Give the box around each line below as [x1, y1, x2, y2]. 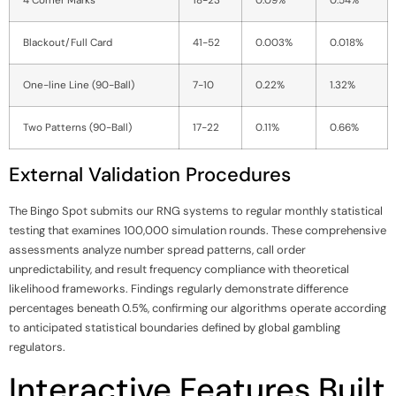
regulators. [9, 339, 65, 354]
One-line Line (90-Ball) [23, 77, 134, 92]
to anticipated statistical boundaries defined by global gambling [9, 319, 340, 335]
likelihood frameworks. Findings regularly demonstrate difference [9, 280, 348, 296]
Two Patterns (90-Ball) [23, 119, 132, 134]
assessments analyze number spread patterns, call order [9, 241, 306, 257]
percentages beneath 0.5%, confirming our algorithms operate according [9, 300, 386, 316]
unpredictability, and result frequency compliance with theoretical [9, 261, 349, 277]
